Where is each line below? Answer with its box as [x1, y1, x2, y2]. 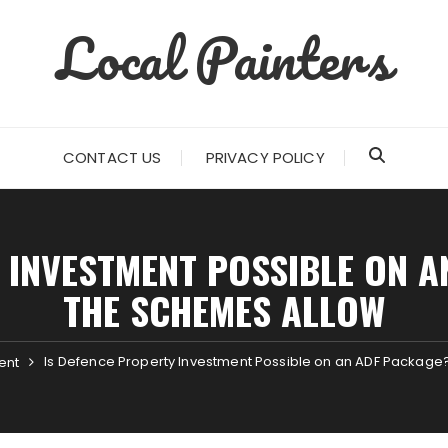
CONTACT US [63, 147, 162, 168]
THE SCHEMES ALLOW [63, 282, 385, 338]
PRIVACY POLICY [205, 147, 325, 168]
